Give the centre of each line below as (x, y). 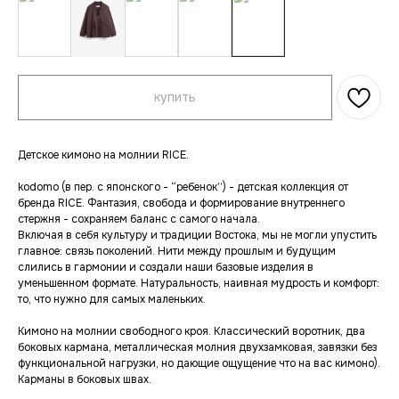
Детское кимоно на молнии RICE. (103, 155)
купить (175, 98)
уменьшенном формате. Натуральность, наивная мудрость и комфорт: (199, 284)
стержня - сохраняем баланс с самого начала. (139, 220)
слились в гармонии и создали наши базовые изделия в (166, 268)
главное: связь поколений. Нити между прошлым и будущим (177, 252)
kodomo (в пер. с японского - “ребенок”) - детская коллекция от (183, 187)
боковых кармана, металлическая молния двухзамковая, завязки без (197, 348)
